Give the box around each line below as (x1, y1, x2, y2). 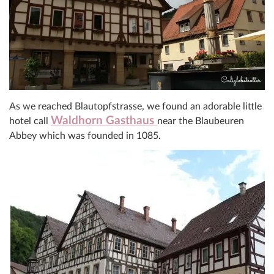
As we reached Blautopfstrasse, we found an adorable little (9, 101, 262, 111)
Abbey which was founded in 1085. (9, 130, 161, 141)
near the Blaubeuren (157, 116, 244, 126)
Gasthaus (103, 114, 157, 127)
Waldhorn (51, 114, 103, 127)
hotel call (9, 116, 51, 126)
